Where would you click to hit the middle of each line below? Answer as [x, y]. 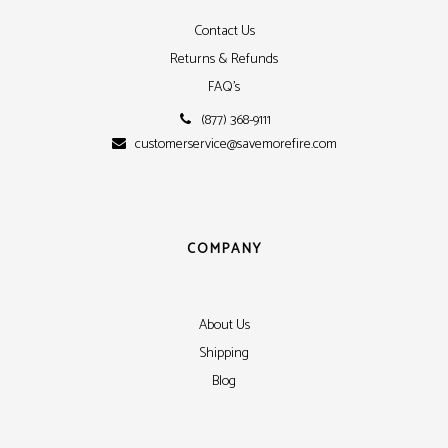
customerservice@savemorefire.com [236, 144]
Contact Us [224, 31]
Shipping [224, 353]
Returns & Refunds [224, 59]
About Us [224, 325]
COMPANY [224, 249]
